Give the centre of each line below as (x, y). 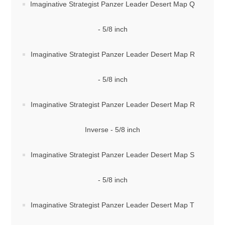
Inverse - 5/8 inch (113, 130)
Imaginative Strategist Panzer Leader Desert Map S (113, 155)
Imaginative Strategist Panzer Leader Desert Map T (113, 205)
